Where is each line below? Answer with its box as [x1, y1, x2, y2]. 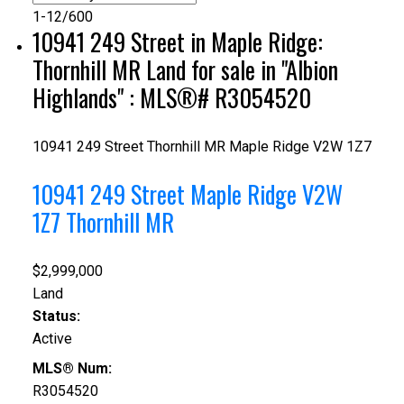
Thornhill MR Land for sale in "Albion [32, 51, 338, 87]
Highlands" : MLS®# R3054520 [32, 79, 311, 115]
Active [32, 330, 72, 348]
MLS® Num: [32, 360, 112, 378]
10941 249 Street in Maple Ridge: [32, 23, 323, 60]
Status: [32, 308, 80, 326]
